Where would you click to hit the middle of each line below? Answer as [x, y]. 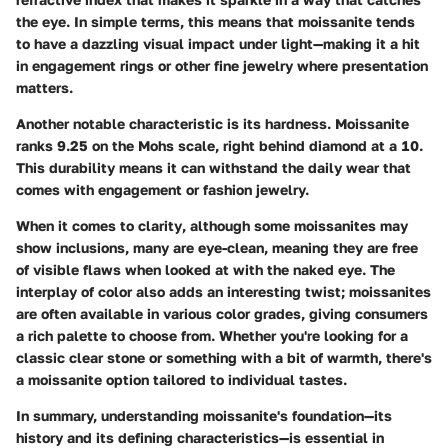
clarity [160, 226]
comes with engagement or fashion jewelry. [162, 190]
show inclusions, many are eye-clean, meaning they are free [217, 248]
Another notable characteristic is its [140, 124]
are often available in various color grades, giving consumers [222, 314]
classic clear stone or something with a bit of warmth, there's [224, 358]
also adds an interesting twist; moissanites [281, 292]
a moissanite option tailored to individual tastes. [181, 380]
